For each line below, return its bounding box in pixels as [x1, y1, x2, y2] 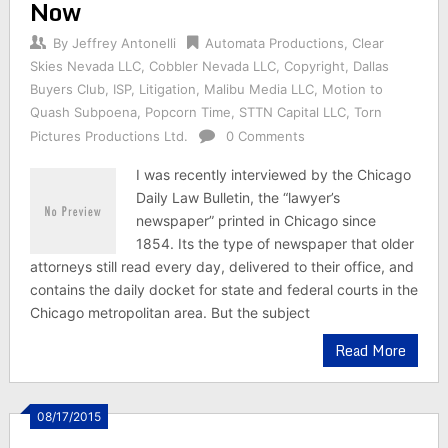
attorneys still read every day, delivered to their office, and [29, 258, 414, 275]
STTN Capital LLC [238, 104, 346, 120]
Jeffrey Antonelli [71, 35, 176, 51]
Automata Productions [204, 35, 344, 51]
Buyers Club [29, 81, 105, 97]
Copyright [283, 58, 345, 74]
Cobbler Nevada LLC [148, 58, 276, 74]
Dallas [352, 58, 389, 74]
